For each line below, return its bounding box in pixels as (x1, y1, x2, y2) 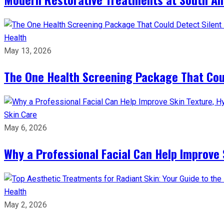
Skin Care (4, 109, 37, 119)
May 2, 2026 (4, 199, 47, 209)
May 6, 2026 (4, 122, 47, 132)
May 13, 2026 (4, 45, 51, 55)
